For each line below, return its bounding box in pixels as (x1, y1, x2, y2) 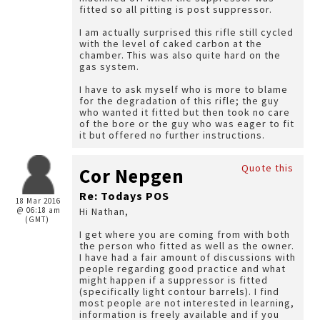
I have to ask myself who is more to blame (79, 83, 288, 96)
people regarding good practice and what (79, 262, 286, 275)
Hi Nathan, (79, 205, 131, 218)
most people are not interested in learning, (79, 296, 294, 309)
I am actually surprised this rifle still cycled (79, 26, 294, 39)
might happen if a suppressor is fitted (79, 274, 268, 286)
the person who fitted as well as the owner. (79, 239, 294, 252)
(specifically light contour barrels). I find (79, 285, 279, 298)
